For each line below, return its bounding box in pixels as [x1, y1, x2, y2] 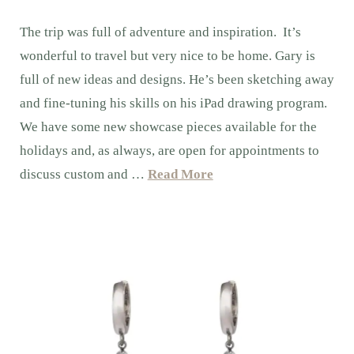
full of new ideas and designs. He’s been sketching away [19, 71, 334, 87]
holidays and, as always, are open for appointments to [19, 142, 319, 158]
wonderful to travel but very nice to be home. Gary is [19, 47, 315, 63]
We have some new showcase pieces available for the [19, 119, 317, 134]
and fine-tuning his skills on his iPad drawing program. [19, 95, 327, 111]
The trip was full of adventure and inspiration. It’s [19, 24, 301, 40]
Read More [147, 166, 213, 182]
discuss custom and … [19, 166, 148, 182]
